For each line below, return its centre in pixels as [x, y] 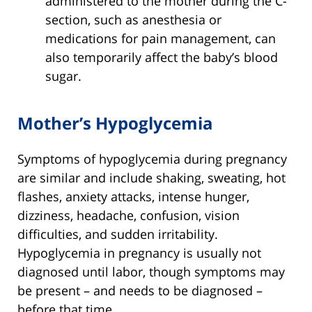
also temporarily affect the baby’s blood [162, 57]
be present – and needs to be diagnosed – [140, 290]
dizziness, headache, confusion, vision [128, 215]
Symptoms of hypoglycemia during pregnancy [152, 158]
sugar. [63, 76]
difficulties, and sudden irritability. [118, 234]
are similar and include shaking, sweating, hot [151, 177]
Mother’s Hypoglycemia [115, 123]
